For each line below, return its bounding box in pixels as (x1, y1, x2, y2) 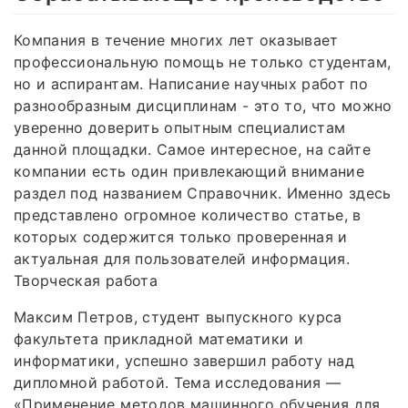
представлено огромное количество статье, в (14, 205, 362, 224)
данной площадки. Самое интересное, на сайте (14, 139, 372, 158)
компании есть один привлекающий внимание (14, 161, 365, 180)
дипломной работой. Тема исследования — (14, 372, 342, 392)
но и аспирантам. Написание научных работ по (14, 74, 369, 93)
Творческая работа (14, 270, 158, 290)
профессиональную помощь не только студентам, (14, 52, 392, 71)
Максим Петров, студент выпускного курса (14, 307, 342, 326)
